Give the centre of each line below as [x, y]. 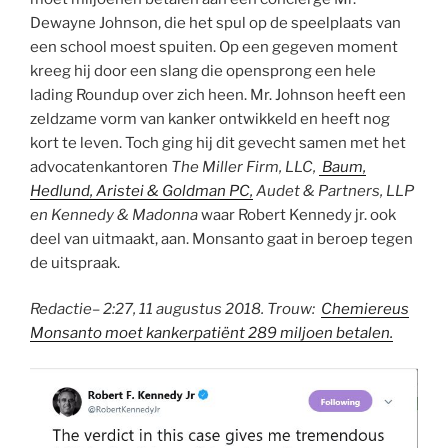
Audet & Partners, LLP [335, 190]
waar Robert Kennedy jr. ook [298, 214]
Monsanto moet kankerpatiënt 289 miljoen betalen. [211, 333]
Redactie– [66, 309]
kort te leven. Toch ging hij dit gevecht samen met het [218, 142]
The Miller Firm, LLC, [245, 166]
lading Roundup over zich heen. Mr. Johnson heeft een [218, 94]
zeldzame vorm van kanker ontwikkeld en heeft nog [210, 118]
